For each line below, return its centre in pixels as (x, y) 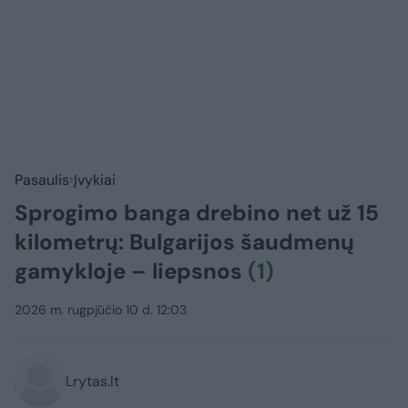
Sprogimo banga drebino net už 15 (197, 213)
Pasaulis (42, 180)
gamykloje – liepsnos (131, 271)
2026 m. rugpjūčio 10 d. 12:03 (101, 310)
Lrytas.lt (92, 382)
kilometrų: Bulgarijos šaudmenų (184, 242)
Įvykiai (95, 180)
